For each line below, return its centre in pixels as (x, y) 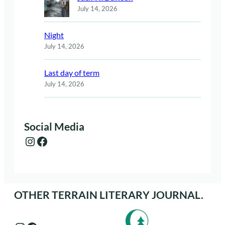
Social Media (54, 127)
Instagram (29, 141)
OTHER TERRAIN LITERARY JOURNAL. (109, 195)
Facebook (39, 141)
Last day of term (72, 72)
